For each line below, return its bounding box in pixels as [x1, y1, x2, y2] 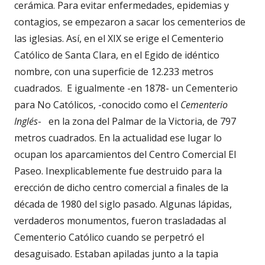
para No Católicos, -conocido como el [14, 98, 180, 111]
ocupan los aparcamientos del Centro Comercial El [14, 147, 236, 161]
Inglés [14, 114, 38, 128]
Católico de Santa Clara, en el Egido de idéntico [14, 48, 219, 62]
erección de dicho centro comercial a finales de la [14, 180, 228, 194]
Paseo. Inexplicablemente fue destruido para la [14, 164, 222, 177]
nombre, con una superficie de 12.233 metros [14, 64, 214, 78]
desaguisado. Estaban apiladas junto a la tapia [14, 247, 218, 260]
